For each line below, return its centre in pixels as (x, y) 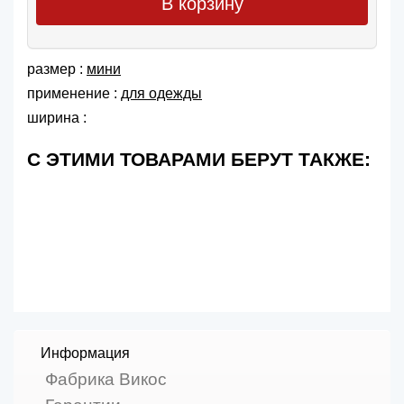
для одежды (161, 93)
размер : (57, 69)
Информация (85, 353)
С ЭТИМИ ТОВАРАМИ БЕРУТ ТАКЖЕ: (199, 160)
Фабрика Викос (106, 380)
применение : (74, 93)
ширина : (57, 118)
